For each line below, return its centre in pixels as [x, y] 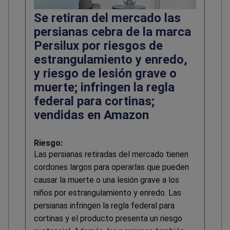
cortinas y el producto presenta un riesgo [108, 219]
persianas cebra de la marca [112, 32]
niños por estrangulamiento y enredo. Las [108, 193]
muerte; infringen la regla [104, 88]
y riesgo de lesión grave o [105, 74]
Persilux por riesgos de [98, 46]
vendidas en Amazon [91, 115]
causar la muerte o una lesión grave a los [107, 180]
